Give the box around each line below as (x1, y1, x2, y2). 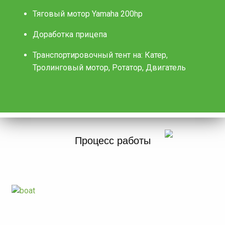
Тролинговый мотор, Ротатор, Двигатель (33, 62, 186, 72)
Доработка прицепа (33, 29, 107, 39)
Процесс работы (74, 135, 151, 146)
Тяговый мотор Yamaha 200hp (33, 9, 143, 19)
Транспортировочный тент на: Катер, (33, 50, 168, 60)
